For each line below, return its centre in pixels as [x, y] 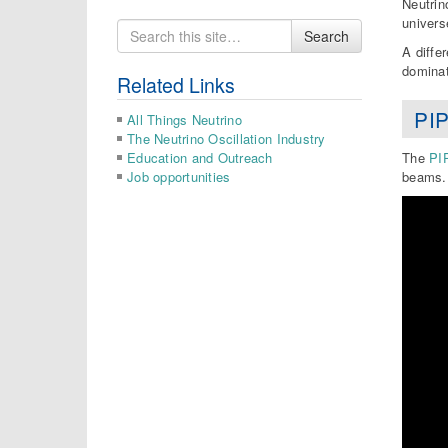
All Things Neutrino [184, 119]
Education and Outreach [200, 157]
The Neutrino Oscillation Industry [226, 138]
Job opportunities [179, 176]
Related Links [176, 85]
